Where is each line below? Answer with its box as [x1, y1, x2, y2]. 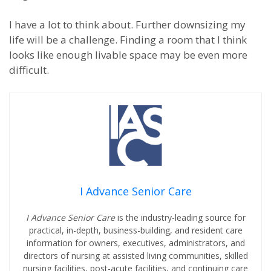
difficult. [9, 63, 49, 77]
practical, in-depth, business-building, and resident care [28, 224, 243, 236]
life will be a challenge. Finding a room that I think [9, 33, 247, 47]
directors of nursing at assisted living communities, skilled [23, 250, 248, 261]
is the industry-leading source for [117, 212, 246, 223]
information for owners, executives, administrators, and [26, 237, 245, 249]
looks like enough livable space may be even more [9, 48, 247, 62]
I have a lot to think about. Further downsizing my [9, 18, 246, 31]
